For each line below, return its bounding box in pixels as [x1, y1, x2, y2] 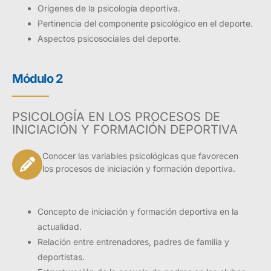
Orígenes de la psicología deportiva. [38, 2, 180, 13]
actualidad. [38, 221, 82, 232]
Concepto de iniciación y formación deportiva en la [38, 206, 238, 217]
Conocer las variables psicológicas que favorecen [42, 150, 238, 161]
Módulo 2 [12, 71, 63, 86]
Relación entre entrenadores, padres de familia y [38, 236, 229, 247]
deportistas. [38, 251, 85, 262]
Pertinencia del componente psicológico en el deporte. [38, 18, 253, 28]
